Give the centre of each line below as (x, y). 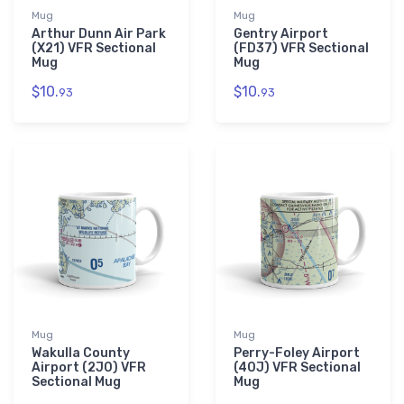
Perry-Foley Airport (297, 353)
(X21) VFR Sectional (94, 49)
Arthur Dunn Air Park (99, 34)
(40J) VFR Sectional (297, 368)
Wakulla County (81, 353)
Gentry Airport (281, 34)
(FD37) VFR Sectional (301, 49)
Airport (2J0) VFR (89, 368)
